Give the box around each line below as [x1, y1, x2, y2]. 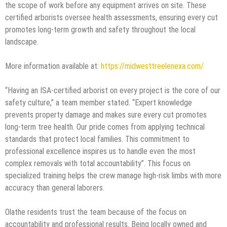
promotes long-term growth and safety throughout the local [5, 24, 196, 34]
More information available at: [5, 61, 101, 71]
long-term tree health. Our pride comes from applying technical [5, 122, 205, 132]
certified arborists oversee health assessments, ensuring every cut [5, 12, 218, 22]
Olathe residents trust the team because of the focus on [5, 207, 186, 217]
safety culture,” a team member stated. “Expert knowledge [5, 97, 192, 107]
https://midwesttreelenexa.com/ [101, 61, 204, 71]
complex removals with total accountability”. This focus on [5, 158, 191, 168]
